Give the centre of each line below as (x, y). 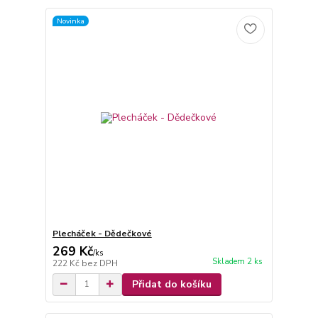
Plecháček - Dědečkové (102, 233)
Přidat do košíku (171, 284)
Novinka (70, 21)
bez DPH (99, 263)
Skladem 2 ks (237, 261)
